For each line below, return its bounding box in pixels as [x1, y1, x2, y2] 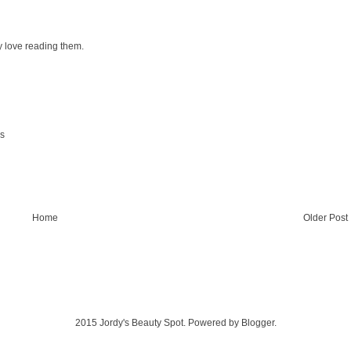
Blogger [241, 317, 274, 328]
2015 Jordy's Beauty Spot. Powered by [74, 317, 241, 328]
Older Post [303, 212, 348, 223]
